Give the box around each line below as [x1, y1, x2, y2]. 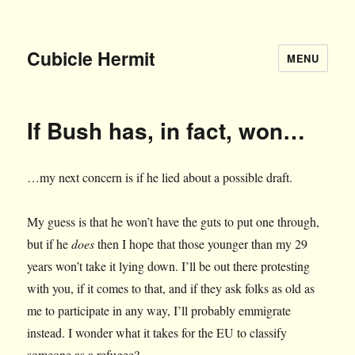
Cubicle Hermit [27, 44, 156, 71]
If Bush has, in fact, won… [27, 114, 306, 147]
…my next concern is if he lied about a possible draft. [27, 169, 293, 185]
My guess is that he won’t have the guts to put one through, [27, 213, 320, 230]
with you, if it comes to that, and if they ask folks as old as [27, 280, 315, 296]
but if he [27, 235, 72, 252]
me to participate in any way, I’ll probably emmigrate [27, 302, 292, 319]
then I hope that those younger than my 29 [94, 235, 308, 252]
